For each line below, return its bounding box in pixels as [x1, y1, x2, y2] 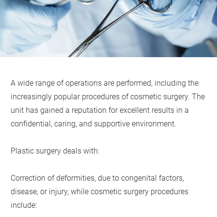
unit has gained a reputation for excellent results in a [11, 106, 189, 115]
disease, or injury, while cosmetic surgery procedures [11, 187, 189, 197]
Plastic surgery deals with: [11, 146, 100, 156]
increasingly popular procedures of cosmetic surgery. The [11, 92, 205, 102]
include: [11, 201, 37, 210]
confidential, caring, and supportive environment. [11, 119, 177, 129]
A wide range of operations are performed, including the [11, 78, 199, 88]
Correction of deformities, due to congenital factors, [11, 173, 185, 183]
